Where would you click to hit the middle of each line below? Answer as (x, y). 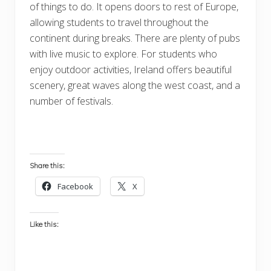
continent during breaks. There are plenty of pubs (135, 38)
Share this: (47, 165)
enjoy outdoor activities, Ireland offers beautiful (131, 69)
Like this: (44, 224)
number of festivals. (71, 101)
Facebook (75, 186)
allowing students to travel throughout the (119, 22)
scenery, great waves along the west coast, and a (135, 85)
